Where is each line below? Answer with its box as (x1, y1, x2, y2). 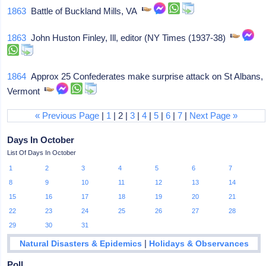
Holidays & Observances (148, 239, 249, 248)
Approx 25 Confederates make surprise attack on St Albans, (26, 71, 264, 81)
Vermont (7, 86, 45, 96)
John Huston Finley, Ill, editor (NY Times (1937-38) (26, 33, 231, 43)
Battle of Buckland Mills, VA (26, 6, 142, 16)
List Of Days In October (7, 149, 77, 156)
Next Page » (189, 110, 238, 121)
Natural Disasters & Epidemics (19, 239, 142, 248)
